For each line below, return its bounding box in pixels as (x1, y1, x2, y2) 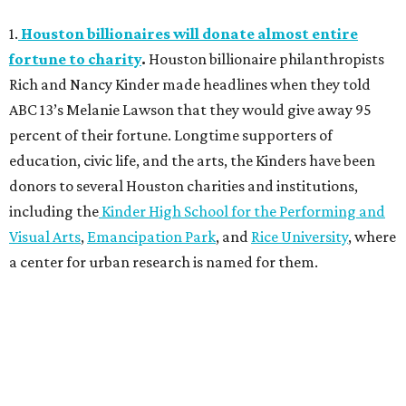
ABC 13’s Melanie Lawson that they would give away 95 (9, 100, 372, 119)
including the (9, 201, 99, 220)
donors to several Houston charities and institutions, (9, 176, 358, 195)
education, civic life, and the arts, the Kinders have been (9, 150, 375, 169)
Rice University (251, 227, 348, 246)
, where (348, 227, 396, 246)
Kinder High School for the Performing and (99, 201, 385, 220)
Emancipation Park (87, 227, 216, 246)
